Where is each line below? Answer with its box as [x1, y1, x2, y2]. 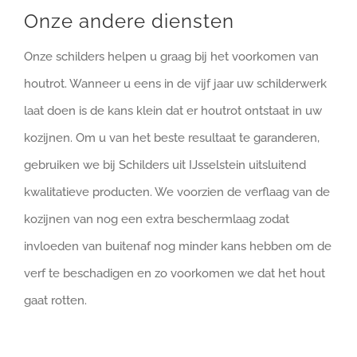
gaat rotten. [24, 293, 87, 308]
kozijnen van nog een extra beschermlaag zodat [24, 212, 289, 227]
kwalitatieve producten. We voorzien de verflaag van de [24, 185, 330, 200]
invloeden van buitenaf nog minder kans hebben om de [24, 239, 331, 254]
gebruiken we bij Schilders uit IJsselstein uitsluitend [24, 158, 306, 173]
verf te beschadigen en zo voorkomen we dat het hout [24, 266, 325, 281]
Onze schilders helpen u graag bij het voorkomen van [24, 49, 319, 65]
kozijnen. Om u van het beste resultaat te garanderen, [24, 131, 320, 146]
